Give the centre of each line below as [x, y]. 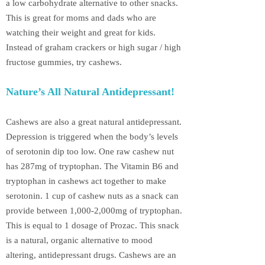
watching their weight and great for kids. [81, 32]
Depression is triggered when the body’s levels [92, 136]
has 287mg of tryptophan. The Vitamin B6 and [92, 166]
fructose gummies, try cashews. [64, 62]
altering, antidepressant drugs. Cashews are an [91, 255]
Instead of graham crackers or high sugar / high [93, 47]
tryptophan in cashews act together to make [86, 181]
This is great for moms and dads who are [81, 17]
